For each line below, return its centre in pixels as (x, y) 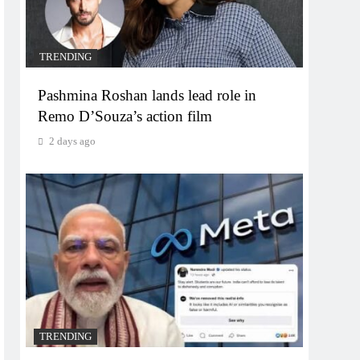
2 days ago (73, 141)
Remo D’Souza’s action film (125, 117)
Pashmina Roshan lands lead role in (147, 96)
